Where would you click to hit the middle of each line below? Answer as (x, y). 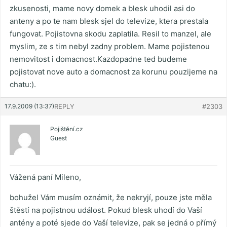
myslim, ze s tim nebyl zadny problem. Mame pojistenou (110, 47)
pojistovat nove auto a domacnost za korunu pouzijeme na (113, 72)
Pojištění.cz (67, 129)
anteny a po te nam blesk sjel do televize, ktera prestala (109, 21)
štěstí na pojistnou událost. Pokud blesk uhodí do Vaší (106, 210)
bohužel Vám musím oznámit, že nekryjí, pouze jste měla (111, 198)
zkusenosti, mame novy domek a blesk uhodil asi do (102, 9)
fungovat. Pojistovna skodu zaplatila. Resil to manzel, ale (110, 34)
